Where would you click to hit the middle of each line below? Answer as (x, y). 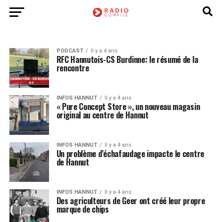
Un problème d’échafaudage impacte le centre (130, 154)
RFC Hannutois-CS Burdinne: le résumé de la (127, 59)
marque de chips (83, 209)
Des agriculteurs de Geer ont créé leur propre (131, 201)
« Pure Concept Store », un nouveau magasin (128, 107)
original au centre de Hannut (102, 115)
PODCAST (70, 51)
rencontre (73, 68)
